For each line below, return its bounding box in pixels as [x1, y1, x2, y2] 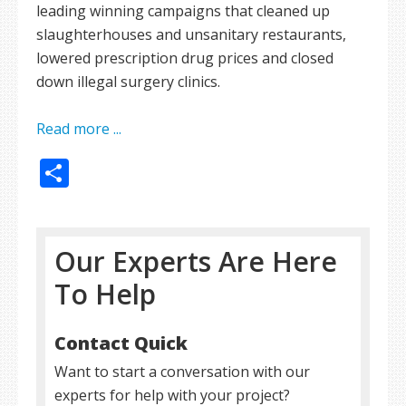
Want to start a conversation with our [54, 362, 310, 382]
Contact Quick [54, 331, 188, 355]
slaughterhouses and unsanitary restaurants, [36, 24, 346, 44]
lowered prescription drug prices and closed [36, 48, 333, 68]
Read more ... [36, 119, 121, 139]
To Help [54, 275, 156, 313]
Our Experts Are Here [54, 243, 337, 280]
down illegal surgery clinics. [36, 72, 220, 92]
